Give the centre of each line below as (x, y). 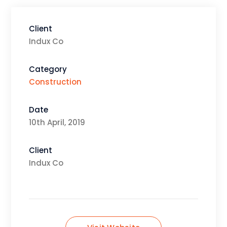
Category (48, 69)
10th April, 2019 (57, 123)
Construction (55, 82)
